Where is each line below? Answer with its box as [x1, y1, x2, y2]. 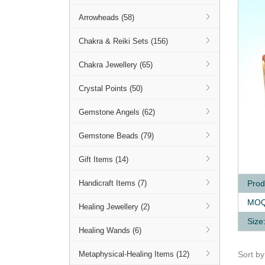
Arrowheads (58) [79, 13, 134, 22]
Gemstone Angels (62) [79, 108, 155, 117]
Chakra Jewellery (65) [79, 60, 153, 69]
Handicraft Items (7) [79, 179, 147, 188]
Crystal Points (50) [79, 84, 143, 93]
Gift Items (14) [79, 155, 128, 164]
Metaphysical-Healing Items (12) [79, 250, 189, 258]
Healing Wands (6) [79, 226, 141, 235]
